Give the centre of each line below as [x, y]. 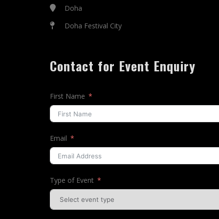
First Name [67, 96]
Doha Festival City [93, 26]
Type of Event [72, 180]
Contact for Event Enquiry [123, 66]
